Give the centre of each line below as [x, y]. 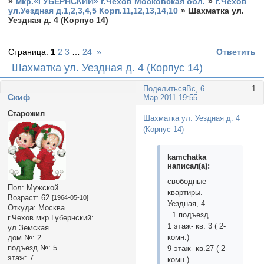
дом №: [21, 237]
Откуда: [22, 207]
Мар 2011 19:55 [171, 98]
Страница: [30, 52]
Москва [50, 207]
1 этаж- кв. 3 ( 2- [197, 226]
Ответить [236, 52]
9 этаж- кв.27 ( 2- [198, 249]
